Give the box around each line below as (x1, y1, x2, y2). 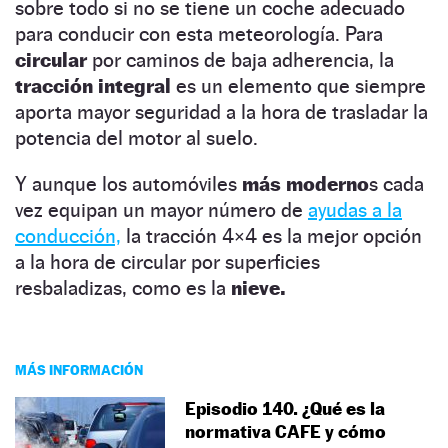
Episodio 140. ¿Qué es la (185, 397, 385, 419)
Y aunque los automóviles (15, 171, 242, 196)
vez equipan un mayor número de (15, 197, 308, 222)
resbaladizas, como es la (15, 275, 231, 300)
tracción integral (15, 73, 176, 98)
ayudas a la (308, 197, 402, 222)
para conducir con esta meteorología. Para (15, 21, 383, 46)
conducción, (15, 223, 121, 248)
